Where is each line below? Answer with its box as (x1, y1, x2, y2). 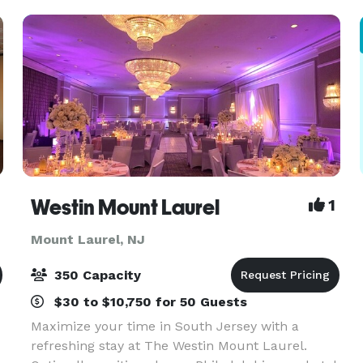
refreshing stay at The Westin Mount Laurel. (30, 338, 307, 353)
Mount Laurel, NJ (30, 232, 145, 247)
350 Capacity (49, 267, 141, 283)
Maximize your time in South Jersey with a (30, 318, 299, 334)
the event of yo (30, 7, 122, 23)
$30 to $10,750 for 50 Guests (49, 294, 247, 310)
